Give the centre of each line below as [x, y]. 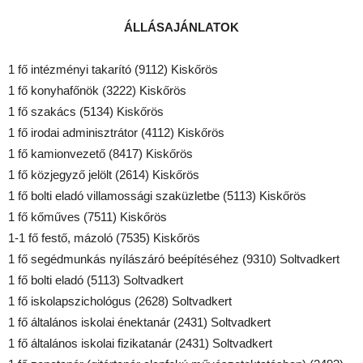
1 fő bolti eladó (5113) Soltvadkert [96, 280]
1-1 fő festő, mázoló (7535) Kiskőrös [104, 237]
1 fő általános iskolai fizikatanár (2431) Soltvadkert [140, 343]
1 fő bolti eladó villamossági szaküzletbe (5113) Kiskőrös [157, 195]
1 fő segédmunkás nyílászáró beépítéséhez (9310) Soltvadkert [174, 258]
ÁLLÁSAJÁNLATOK [181, 27]
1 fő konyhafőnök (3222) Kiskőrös [97, 90]
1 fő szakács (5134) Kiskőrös [86, 111]
